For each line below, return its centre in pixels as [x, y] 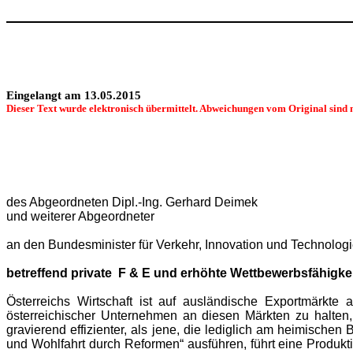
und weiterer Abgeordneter [80, 217]
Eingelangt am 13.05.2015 [74, 96]
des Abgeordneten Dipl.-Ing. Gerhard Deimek [132, 203]
